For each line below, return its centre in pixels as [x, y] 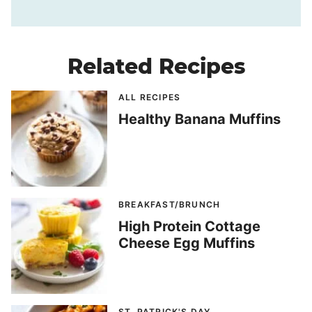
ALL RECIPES [150, 97]
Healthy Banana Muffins [200, 119]
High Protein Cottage [189, 227]
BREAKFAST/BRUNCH [170, 205]
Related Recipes [156, 67]
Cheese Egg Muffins [187, 243]
